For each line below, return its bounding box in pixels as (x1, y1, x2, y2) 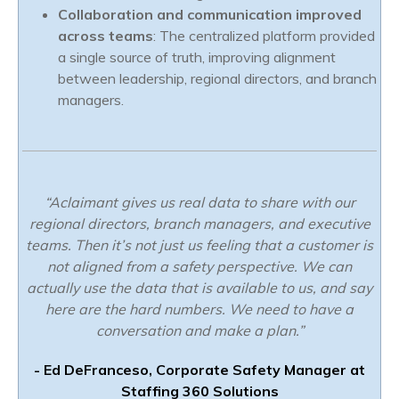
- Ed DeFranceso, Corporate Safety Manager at (34, 361, 365, 379)
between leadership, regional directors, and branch (58, 69, 377, 88)
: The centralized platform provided (153, 27, 375, 45)
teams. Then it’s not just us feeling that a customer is (26, 236, 373, 255)
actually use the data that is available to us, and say (27, 279, 372, 297)
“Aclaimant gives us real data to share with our (44, 193, 355, 212)
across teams (58, 27, 153, 45)
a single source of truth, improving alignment (58, 48, 336, 67)
